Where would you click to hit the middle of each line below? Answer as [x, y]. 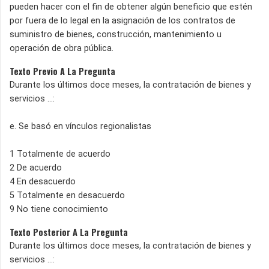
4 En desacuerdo [43, 181]
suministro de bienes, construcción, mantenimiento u [116, 34]
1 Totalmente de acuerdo [60, 154]
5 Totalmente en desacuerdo [67, 195]
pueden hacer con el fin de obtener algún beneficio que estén [131, 7]
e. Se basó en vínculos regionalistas [80, 126]
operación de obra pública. [62, 48]
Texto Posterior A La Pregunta [69, 232]
